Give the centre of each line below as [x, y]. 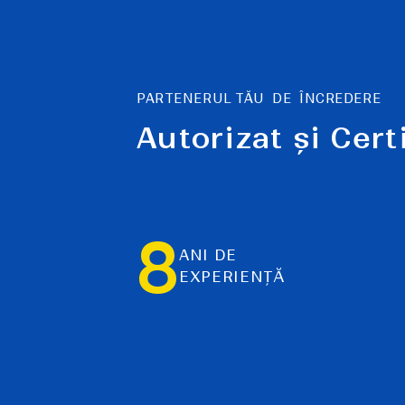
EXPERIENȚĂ [232, 277]
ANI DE [208, 255]
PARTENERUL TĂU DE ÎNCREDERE [259, 98]
